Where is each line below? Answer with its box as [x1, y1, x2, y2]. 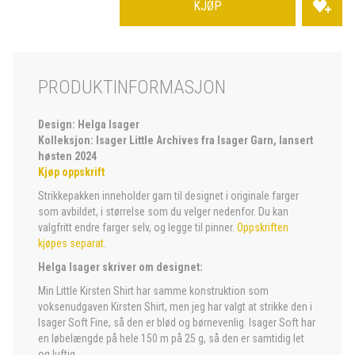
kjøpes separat [38, 237, 104, 250]
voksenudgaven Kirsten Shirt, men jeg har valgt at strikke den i [38, 300, 312, 313]
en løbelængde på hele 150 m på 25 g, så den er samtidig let [38, 332, 304, 345]
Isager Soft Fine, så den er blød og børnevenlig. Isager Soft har [38, 316, 315, 329]
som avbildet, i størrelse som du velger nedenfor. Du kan [38, 205, 288, 218]
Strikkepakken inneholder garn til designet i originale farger [38, 189, 299, 202]
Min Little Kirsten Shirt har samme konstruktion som [38, 284, 269, 297]
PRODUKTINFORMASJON [38, 76, 226, 98]
